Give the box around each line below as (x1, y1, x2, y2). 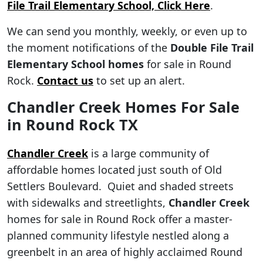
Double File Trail (170, 40, 254, 55)
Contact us (37, 73, 93, 87)
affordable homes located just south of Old (7, 162, 222, 177)
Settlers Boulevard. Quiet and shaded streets (7, 178, 234, 193)
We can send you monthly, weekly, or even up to (7, 23, 247, 38)
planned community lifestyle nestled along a (7, 228, 229, 242)
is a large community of (88, 146, 209, 160)
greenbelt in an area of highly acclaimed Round (7, 244, 242, 259)
